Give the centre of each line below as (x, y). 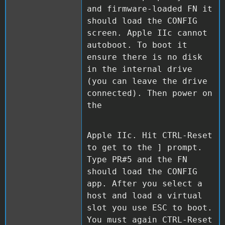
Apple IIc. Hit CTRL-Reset (150, 135)
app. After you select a (145, 183)
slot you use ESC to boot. (150, 207)
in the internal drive (140, 69)
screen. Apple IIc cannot (147, 33)
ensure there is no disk (145, 57)
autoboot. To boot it (137, 45)
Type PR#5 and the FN (137, 159)
